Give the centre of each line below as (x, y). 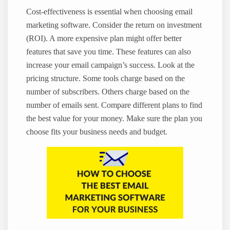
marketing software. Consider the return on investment (114, 25)
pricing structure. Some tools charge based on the (106, 79)
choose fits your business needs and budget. (97, 132)
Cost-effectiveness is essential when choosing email (110, 12)
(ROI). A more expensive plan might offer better (104, 39)
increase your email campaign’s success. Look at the (111, 65)
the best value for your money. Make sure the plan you (114, 119)
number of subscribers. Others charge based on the (108, 92)
